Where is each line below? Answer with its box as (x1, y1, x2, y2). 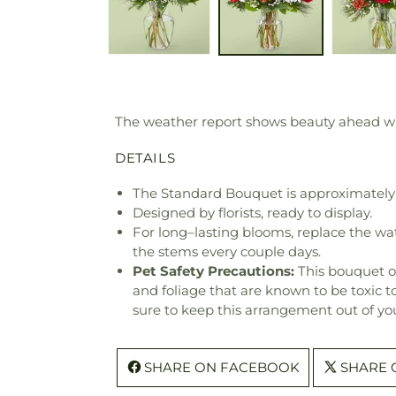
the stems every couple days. (133, 242, 321, 260)
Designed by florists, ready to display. (133, 203, 372, 221)
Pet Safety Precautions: (133, 262, 294, 279)
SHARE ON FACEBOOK (144, 358, 300, 376)
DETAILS (115, 148, 176, 166)
